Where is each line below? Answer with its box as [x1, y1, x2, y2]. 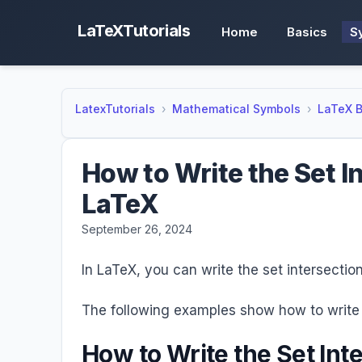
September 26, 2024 [82, 222, 192, 236]
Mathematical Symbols [172, 102, 301, 116]
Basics [287, 23, 328, 40]
